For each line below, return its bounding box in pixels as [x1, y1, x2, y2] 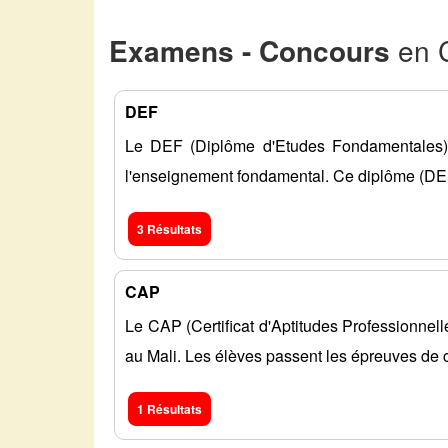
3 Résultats [137, 220, 203, 239]
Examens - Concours [109, 30, 391, 72]
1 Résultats [137, 400, 203, 419]
